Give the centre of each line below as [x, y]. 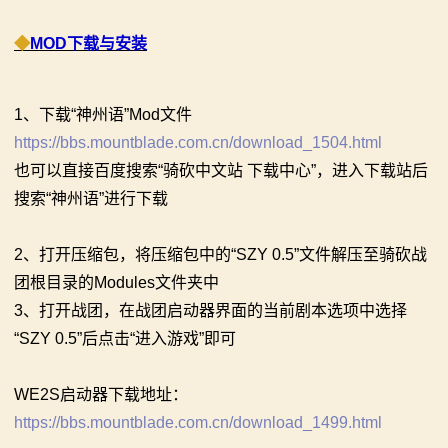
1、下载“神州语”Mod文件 [103, 115]
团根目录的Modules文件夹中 [116, 283]
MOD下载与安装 [88, 44]
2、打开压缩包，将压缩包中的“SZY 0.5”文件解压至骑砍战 [220, 255]
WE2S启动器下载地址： [101, 395]
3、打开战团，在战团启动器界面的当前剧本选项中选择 [210, 311]
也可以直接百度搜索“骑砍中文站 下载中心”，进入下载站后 [221, 171]
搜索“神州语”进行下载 [91, 199]
